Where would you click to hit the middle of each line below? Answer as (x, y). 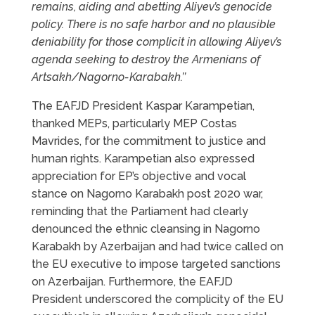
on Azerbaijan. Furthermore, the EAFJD (132, 282)
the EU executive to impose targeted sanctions (156, 264)
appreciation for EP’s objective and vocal (139, 176)
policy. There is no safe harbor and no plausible (153, 25)
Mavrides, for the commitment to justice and (148, 141)
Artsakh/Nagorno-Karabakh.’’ (108, 77)
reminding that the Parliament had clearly (140, 212)
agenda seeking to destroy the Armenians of (146, 60)
